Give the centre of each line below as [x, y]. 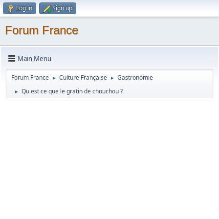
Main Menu [34, 58]
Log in [24, 8]
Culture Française [83, 77]
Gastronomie [135, 77]
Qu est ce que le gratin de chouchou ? [72, 91]
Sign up [62, 8]
